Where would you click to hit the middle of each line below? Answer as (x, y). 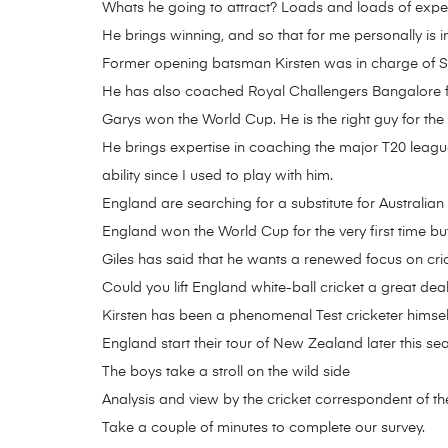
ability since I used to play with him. (217, 176)
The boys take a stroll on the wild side (226, 372)
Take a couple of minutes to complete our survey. (263, 428)
